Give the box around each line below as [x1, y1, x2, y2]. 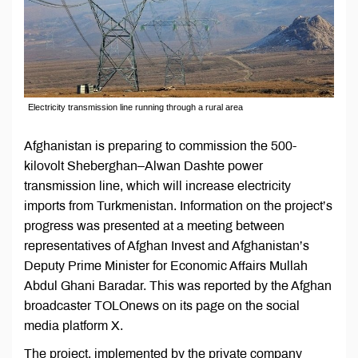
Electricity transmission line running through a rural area [28, 102, 243, 113]
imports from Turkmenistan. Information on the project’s [24, 199, 332, 213]
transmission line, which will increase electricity [24, 179, 291, 193]
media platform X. [24, 319, 123, 333]
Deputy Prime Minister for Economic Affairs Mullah [24, 259, 308, 273]
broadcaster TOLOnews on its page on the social [24, 299, 300, 313]
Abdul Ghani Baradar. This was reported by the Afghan [24, 279, 332, 293]
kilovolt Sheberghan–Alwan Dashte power [24, 159, 263, 173]
